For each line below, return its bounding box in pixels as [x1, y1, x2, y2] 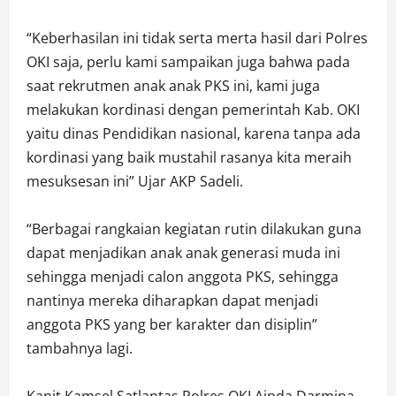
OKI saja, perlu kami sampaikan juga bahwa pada [27, 52, 350, 72]
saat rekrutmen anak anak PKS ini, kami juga [27, 76, 320, 96]
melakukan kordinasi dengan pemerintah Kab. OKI [27, 100, 360, 120]
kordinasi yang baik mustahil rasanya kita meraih [27, 148, 352, 168]
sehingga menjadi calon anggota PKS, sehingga [27, 267, 339, 287]
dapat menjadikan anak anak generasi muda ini [27, 243, 340, 263]
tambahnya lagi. [27, 339, 133, 359]
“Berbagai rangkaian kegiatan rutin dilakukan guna [27, 219, 362, 240]
